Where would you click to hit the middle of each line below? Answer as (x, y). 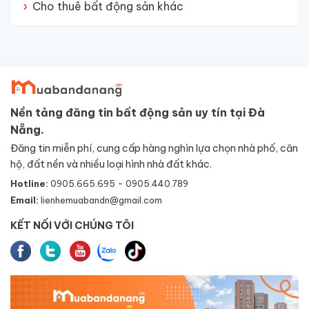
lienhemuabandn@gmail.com (101, 200)
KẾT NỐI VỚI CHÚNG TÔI (72, 226)
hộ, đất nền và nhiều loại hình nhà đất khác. (111, 165)
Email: (26, 200)
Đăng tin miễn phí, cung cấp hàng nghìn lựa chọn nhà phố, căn (154, 149)
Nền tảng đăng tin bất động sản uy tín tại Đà (138, 113)
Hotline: (30, 184)
